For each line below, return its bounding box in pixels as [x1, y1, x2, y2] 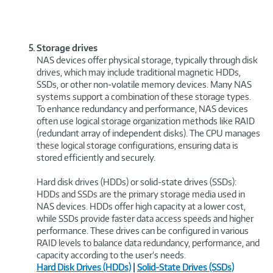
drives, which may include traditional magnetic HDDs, [37, 66, 241, 77]
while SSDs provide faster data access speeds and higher [37, 213, 253, 224]
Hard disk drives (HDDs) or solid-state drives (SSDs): [37, 176, 236, 187]
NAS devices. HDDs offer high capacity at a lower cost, [37, 200, 246, 211]
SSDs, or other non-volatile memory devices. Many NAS [37, 79, 252, 90]
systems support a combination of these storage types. [37, 91, 251, 102]
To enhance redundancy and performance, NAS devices [37, 103, 248, 114]
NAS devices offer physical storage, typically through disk [37, 54, 258, 65]
